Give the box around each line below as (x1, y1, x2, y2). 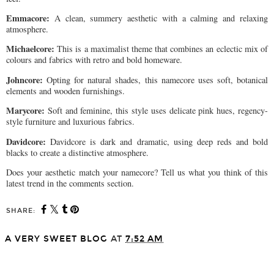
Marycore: (6, 104, 45, 117)
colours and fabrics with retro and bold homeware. (6, 54, 182, 66)
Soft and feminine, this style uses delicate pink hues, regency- (45, 105, 268, 117)
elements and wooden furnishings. (6, 84, 125, 97)
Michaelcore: (6, 42, 54, 56)
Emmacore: (6, 11, 50, 24)
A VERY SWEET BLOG (5, 233, 108, 244)
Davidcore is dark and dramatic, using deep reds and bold (46, 135, 268, 147)
